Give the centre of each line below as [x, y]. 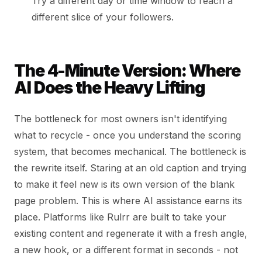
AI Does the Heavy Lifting [110, 88]
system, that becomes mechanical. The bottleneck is [130, 152]
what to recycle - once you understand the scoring [127, 135]
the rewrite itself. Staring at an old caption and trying [130, 168]
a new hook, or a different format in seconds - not [126, 250]
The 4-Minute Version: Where [127, 71]
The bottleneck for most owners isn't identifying [120, 119]
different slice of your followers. [103, 17]
